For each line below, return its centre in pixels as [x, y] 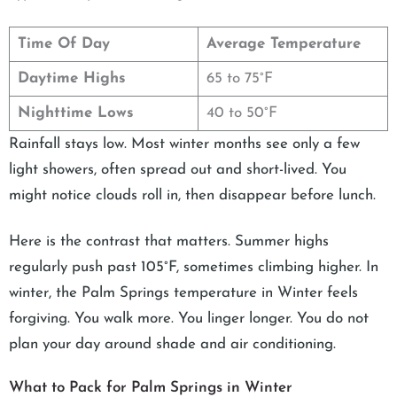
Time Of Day [63, 43]
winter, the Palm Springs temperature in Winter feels [183, 292]
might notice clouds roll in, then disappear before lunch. [192, 195]
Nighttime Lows [75, 113]
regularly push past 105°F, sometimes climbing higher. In [194, 267]
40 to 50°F [241, 113]
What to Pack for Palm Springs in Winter [151, 387]
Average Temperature [283, 43]
